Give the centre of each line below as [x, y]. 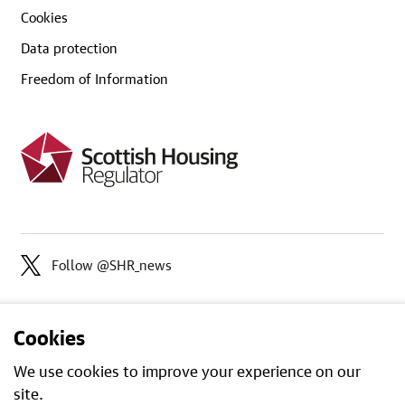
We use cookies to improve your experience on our [187, 371]
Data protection [69, 48]
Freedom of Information [94, 79]
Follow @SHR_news [111, 265]
